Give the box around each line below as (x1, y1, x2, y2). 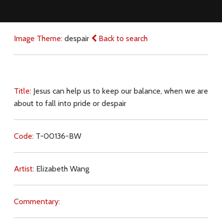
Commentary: (13, 197, 60, 207)
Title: (13, 86, 33, 96)
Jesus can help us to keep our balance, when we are (33, 86, 208, 96)
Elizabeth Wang (36, 164, 89, 174)
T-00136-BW (35, 131, 81, 141)
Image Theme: (13, 34, 64, 44)
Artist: (13, 164, 36, 174)
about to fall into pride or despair (13, 99, 126, 109)
